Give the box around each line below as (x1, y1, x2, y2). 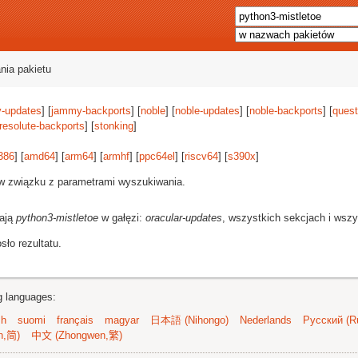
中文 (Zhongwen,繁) (31, 329, 122, 341)
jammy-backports (51, 105, 131, 117)
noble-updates (175, 105, 240, 117)
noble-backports (249, 105, 323, 117)
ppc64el (139, 150, 175, 162)
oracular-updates (145, 212, 222, 224)
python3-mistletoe (16, 212, 98, 224)
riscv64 (185, 150, 218, 162)
